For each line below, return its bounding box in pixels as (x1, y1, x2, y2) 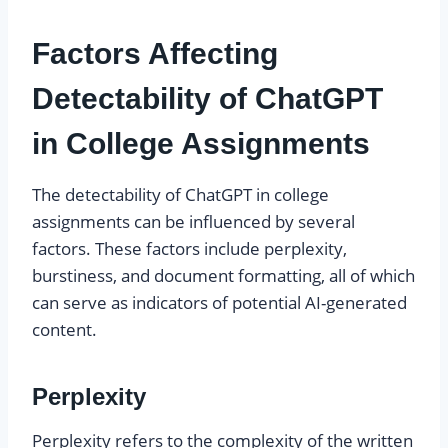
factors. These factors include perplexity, (32, 237, 347, 261)
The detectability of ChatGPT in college (32, 183, 329, 207)
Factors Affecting (32, 37, 278, 71)
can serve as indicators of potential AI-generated (32, 291, 407, 315)
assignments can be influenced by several (32, 210, 355, 234)
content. (32, 318, 97, 342)
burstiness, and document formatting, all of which (32, 264, 415, 288)
